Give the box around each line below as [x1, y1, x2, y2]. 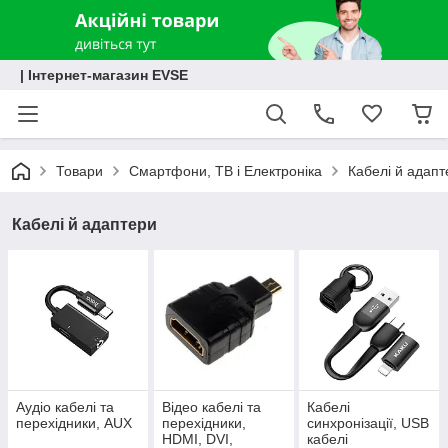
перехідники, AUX [16, 415, 132, 432]
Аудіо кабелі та [16, 399, 114, 416]
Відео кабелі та [161, 399, 261, 416]
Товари [56, 163, 103, 179]
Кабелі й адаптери [12, 216, 157, 233]
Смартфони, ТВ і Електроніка [129, 163, 322, 179]
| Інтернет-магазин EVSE [20, 67, 188, 83]
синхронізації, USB [307, 415, 430, 432]
